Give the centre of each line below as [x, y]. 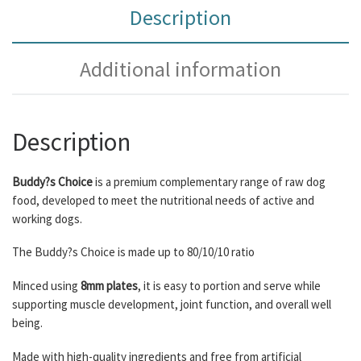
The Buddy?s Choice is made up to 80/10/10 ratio [133, 252]
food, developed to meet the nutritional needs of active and [163, 200]
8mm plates [109, 286]
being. [27, 323]
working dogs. [47, 218]
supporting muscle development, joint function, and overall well [172, 305]
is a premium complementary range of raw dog [210, 181]
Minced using [46, 286]
